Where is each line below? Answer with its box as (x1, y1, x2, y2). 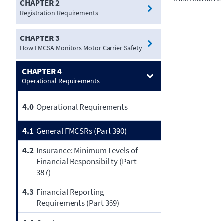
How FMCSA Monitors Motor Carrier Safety (20, 43, 142, 53)
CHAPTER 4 (22, 65, 62, 76)
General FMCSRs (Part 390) (36, 125, 127, 136)
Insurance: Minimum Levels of (36, 145, 138, 156)
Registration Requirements (20, 8, 98, 18)
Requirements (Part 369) (36, 197, 119, 208)
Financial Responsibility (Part (36, 155, 137, 167)
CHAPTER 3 (20, 33, 60, 44)
